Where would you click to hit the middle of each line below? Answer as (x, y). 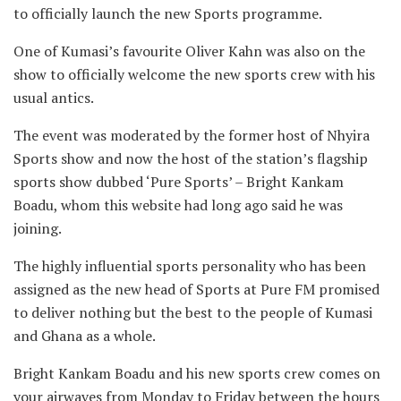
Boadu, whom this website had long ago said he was (178, 205)
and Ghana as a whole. (85, 335)
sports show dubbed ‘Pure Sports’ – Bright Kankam (179, 181)
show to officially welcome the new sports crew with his (194, 74)
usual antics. (54, 97)
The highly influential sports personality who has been (190, 265)
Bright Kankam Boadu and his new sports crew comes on (197, 373)
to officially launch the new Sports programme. (168, 13)
